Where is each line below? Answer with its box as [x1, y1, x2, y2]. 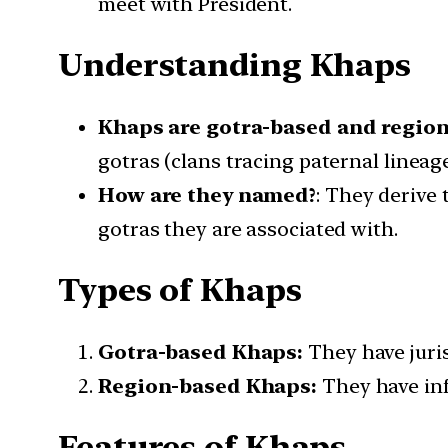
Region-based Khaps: [98, 373, 318, 398]
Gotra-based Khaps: [98, 339, 304, 364]
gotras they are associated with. [98, 216, 398, 241]
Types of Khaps [58, 271, 302, 310]
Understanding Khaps [58, 46, 412, 85]
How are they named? [98, 182, 317, 207]
